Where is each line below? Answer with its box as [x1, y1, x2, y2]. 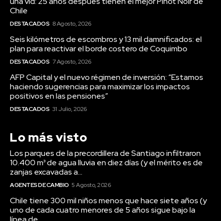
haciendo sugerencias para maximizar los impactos [10, 81, 190, 92]
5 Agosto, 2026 [72, 181, 110, 189]
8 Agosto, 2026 [52, 19, 91, 28]
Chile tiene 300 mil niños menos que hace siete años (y [10, 195, 207, 206]
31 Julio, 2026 [52, 105, 87, 113]
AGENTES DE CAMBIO [10, 181, 69, 189]
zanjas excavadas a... [10, 166, 82, 177]
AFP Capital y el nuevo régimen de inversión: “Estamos [10, 72, 203, 82]
